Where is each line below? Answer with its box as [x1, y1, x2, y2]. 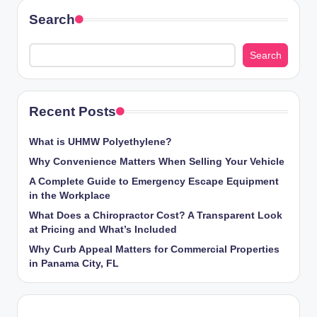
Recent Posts [29, 103, 116, 119]
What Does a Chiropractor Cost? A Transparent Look [29, 209, 282, 221]
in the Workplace [29, 190, 110, 201]
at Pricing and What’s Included [29, 224, 177, 235]
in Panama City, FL [29, 258, 119, 269]
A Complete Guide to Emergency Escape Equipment [29, 175, 279, 187]
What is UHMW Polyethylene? [29, 136, 172, 147]
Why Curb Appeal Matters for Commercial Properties [29, 243, 279, 255]
